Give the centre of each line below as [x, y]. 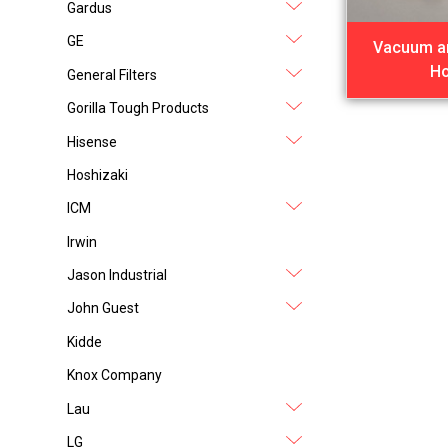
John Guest [103, 308]
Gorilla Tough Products [138, 108]
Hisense [92, 141]
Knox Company [115, 375]
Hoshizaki [98, 174]
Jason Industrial [117, 275]
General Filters [112, 74]
